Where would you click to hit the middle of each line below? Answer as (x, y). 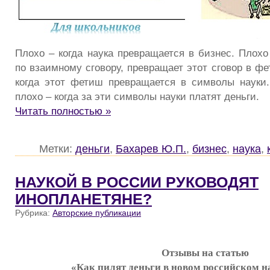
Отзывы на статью (205, 253)
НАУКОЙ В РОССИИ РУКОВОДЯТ (137, 183)
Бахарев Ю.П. (151, 149)
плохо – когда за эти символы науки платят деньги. (137, 97)
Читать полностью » (63, 111)
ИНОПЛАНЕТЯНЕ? (83, 199)
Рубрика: (34, 213)
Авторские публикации (97, 213)
